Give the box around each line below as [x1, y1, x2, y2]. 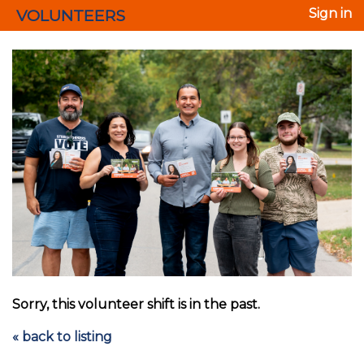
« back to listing [12, 328, 112, 344]
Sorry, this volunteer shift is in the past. [12, 296, 260, 312]
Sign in [309, 6, 352, 21]
